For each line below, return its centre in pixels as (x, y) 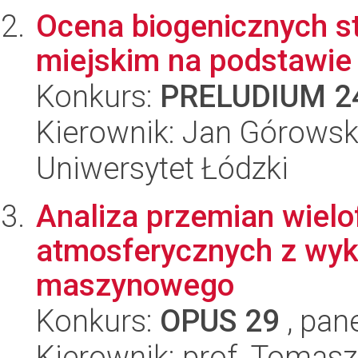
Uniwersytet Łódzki (162, 168)
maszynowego (135, 285)
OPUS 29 (220, 321)
